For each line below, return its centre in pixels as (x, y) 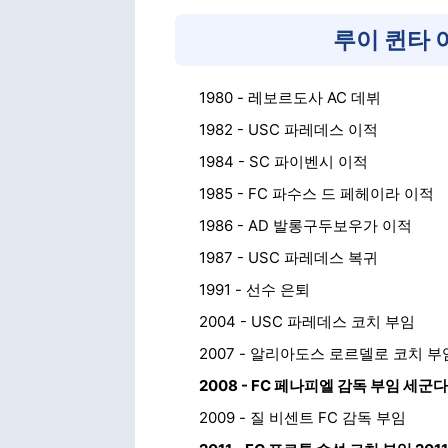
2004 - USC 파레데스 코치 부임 (306, 321)
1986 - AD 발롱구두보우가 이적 (305, 225)
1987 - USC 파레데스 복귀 (288, 257)
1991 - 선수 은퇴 (254, 289)
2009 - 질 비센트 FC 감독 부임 (302, 417)
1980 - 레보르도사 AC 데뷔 (289, 97)
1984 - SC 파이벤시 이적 (283, 161)
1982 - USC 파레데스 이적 (288, 129)
